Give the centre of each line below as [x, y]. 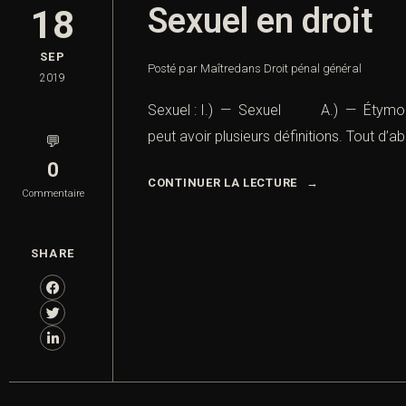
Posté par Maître [191, 69]
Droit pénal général [313, 69]
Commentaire [53, 194]
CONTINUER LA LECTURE [222, 183]
